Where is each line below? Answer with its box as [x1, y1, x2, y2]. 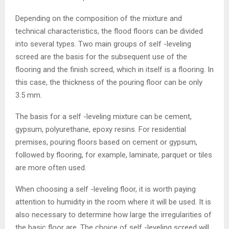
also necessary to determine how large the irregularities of [15, 210, 212, 219]
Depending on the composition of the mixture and [15, 13, 182, 23]
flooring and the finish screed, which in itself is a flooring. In [15, 64, 214, 74]
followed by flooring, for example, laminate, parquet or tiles [15, 150, 212, 159]
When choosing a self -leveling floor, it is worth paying [15, 184, 196, 194]
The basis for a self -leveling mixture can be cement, [15, 111, 192, 121]
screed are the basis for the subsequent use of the [15, 52, 187, 61]
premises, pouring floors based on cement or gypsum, [15, 137, 197, 147]
